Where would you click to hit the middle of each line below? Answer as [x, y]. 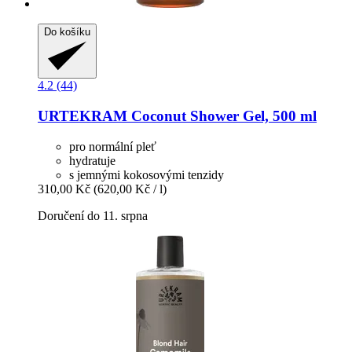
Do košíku [67, 32]
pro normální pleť [113, 146]
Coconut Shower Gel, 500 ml [222, 115]
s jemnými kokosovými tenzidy [147, 174]
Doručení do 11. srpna [93, 215]
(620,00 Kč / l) [130, 189]
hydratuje [92, 160]
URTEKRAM [82, 115]
